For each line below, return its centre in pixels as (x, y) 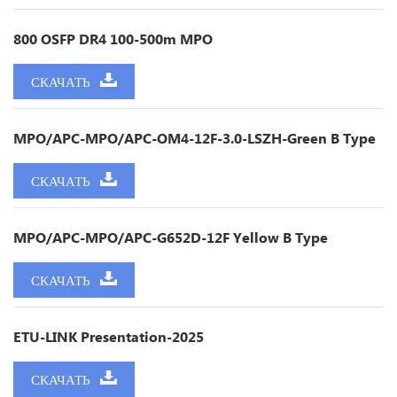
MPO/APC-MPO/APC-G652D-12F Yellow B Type (171, 237)
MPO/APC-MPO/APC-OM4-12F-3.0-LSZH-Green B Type (195, 138)
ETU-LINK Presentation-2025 (109, 337)
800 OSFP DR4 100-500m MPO (113, 39)
